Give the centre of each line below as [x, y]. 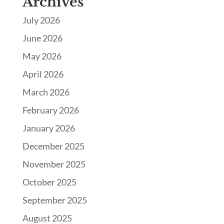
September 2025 [54, 200]
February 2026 [50, 110]
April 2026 [43, 74]
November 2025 [54, 164]
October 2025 [49, 182]
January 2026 [48, 128]
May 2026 [42, 56]
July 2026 [41, 20]
